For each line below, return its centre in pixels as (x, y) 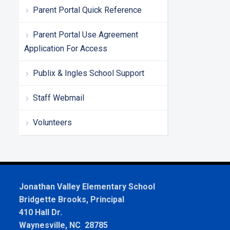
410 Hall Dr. (41, 212)
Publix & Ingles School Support (89, 73)
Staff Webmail (59, 98)
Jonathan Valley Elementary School (87, 186)
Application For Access (66, 48)
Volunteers (52, 122)
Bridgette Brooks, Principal (72, 199)
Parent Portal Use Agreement (85, 34)
